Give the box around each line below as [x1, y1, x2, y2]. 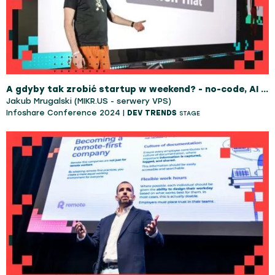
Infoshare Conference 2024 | [6, 108, 127, 117]
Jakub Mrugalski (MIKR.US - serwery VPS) [6, 96, 171, 106]
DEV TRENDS [127, 108, 177, 117]
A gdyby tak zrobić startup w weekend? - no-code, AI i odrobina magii [261, 83, 268, 95]
